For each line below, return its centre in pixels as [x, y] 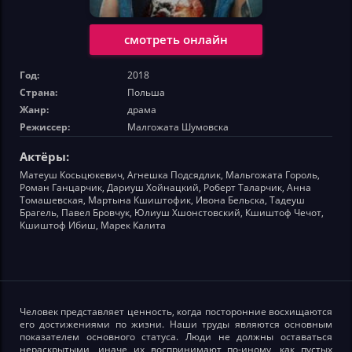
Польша [146, 92]
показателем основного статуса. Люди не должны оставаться [176, 336]
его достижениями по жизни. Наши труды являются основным [176, 324]
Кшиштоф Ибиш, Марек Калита [93, 225]
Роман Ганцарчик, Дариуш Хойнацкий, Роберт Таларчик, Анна [165, 187]
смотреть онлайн [176, 39]
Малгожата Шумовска [178, 126]
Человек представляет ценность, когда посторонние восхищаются [176, 311]
